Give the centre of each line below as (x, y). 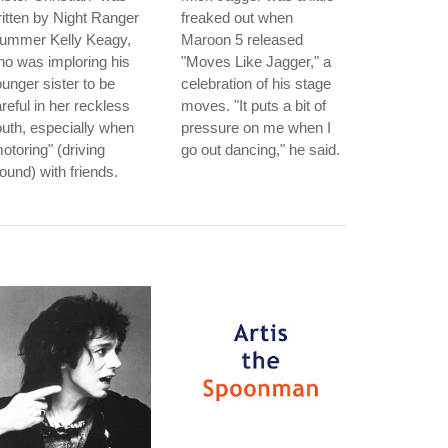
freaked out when (237, 17)
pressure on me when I (256, 127)
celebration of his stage (256, 83)
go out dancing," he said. (260, 149)
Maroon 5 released (242, 39)
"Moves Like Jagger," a (256, 61)
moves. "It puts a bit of (253, 105)
